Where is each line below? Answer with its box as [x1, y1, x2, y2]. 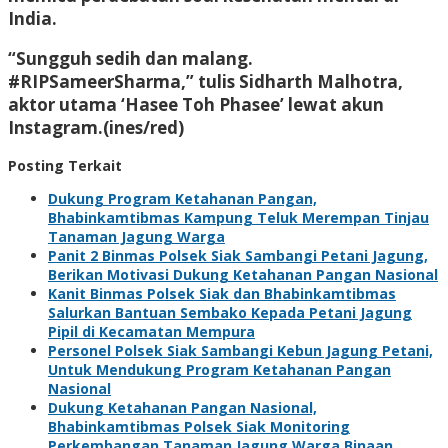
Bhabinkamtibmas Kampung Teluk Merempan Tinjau [48, 207, 429, 227]
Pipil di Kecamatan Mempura [48, 321, 255, 341]
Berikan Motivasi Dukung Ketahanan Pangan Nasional [48, 264, 438, 284]
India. [8, 6, 57, 30]
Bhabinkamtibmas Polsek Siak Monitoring [48, 416, 350, 436]
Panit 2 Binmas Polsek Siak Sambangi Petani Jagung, [48, 245, 428, 265]
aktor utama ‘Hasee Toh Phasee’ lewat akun [8, 92, 384, 116]
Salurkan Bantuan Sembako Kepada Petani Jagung [48, 302, 412, 322]
